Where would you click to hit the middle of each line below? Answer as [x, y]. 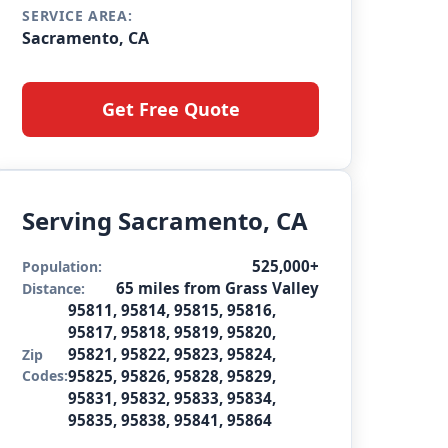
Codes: [45, 375]
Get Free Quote [170, 109]
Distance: [54, 288]
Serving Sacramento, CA [165, 220]
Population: [62, 266]
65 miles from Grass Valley [217, 288]
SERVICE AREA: [77, 15]
